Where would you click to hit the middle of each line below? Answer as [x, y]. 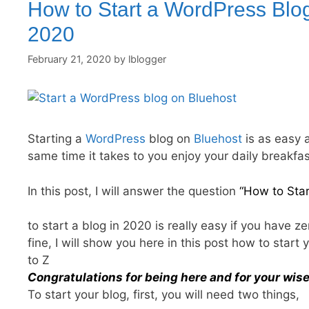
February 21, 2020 [69, 59]
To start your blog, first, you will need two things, [163, 295]
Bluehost [218, 139]
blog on [170, 139]
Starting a [57, 139]
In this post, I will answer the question [133, 191]
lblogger [147, 59]
